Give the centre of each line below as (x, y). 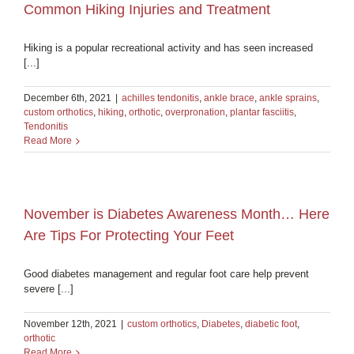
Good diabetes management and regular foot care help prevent (166, 273)
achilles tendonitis (160, 98)
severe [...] (49, 288)
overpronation (195, 112)
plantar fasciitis (262, 112)
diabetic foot (271, 324)
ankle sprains (288, 98)
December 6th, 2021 (68, 98)
